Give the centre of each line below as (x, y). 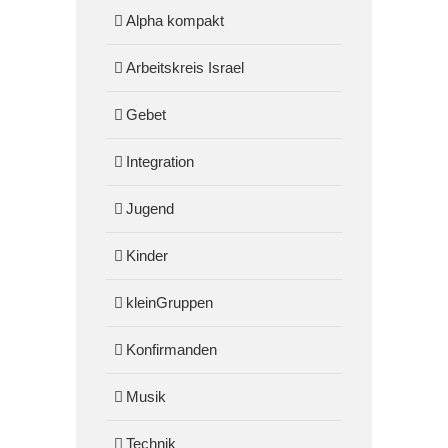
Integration (160, 162)
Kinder (147, 256)
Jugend (150, 209)
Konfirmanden (172, 350)
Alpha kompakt (175, 21)
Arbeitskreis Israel (185, 68)
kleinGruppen (170, 303)
